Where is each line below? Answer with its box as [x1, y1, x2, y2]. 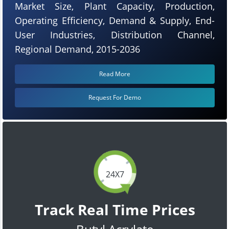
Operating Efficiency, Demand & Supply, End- [15, 14, 215, 27]
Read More [99, 69, 130, 78]
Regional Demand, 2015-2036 [15, 42, 140, 55]
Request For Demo [88, 93, 141, 102]
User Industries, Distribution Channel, [15, 28, 215, 41]
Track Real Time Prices [34, 199, 195, 219]
